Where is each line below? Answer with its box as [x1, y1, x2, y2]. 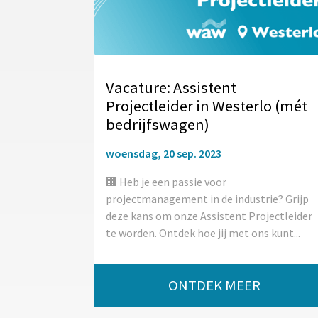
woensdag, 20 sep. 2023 [106, 146, 221, 161]
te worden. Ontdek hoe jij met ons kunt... [106, 226, 300, 241]
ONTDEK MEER [168, 276, 261, 295]
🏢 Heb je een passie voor [106, 175, 226, 190]
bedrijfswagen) [106, 114, 209, 135]
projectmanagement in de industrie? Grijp [106, 192, 309, 207]
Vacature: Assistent [106, 77, 236, 98]
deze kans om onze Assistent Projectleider [106, 209, 312, 224]
